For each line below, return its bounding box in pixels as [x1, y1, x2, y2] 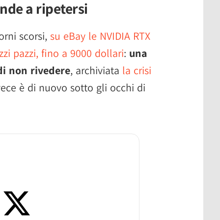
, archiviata [70, 63, 122, 77]
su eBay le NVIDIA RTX [50, 28, 150, 43]
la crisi [122, 63, 151, 77]
